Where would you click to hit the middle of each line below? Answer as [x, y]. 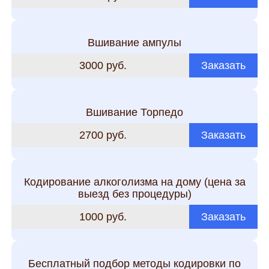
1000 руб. [103, 216]
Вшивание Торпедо [134, 112]
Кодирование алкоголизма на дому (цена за [134, 182]
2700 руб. [103, 135]
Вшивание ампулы [134, 43]
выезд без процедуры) [134, 194]
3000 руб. [103, 65]
